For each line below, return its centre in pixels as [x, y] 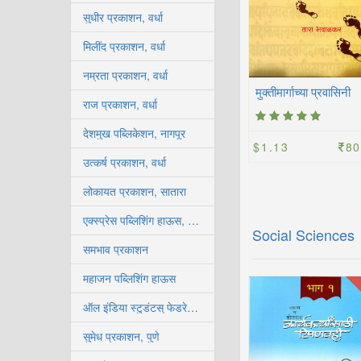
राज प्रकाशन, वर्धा [120, 104]
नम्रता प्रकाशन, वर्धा [125, 75]
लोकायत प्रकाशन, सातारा [135, 191]
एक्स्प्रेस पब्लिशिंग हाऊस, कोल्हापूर [193, 220]
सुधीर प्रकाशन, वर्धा [123, 17]
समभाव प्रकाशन [116, 249]
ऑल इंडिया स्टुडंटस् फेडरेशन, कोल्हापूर [193, 307]
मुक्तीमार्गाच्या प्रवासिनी [303, 93]
